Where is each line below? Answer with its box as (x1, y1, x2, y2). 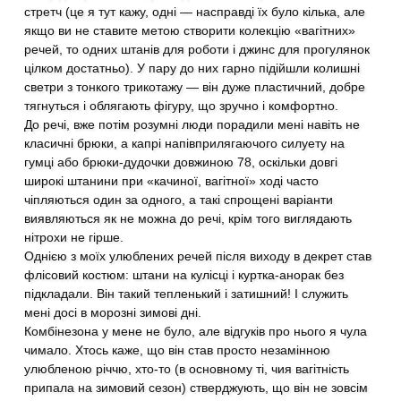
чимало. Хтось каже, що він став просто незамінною (24, 343, 331, 357)
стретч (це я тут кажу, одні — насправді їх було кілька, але (24, 4, 366, 19)
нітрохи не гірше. (24, 230, 124, 244)
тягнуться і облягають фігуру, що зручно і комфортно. (24, 98, 339, 113)
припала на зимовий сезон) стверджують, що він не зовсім (24, 380, 369, 395)
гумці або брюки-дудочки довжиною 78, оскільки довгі (24, 155, 338, 169)
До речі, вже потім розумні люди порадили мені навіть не (24, 117, 361, 132)
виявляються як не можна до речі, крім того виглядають (24, 211, 353, 226)
